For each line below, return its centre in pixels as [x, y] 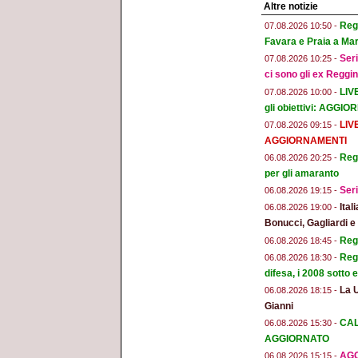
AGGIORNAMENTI [306, 140]
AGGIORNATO [297, 339]
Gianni [279, 306]
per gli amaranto [302, 174]
